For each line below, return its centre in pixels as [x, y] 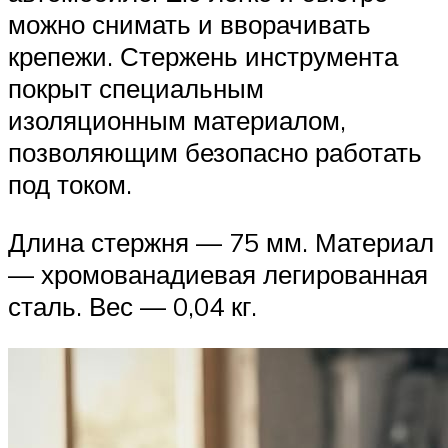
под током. [70, 184]
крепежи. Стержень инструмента [203, 56]
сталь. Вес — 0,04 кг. [132, 305]
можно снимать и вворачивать [189, 24]
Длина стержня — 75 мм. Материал [221, 241]
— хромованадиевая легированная [218, 273]
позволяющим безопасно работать [215, 152]
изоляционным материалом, [177, 120]
